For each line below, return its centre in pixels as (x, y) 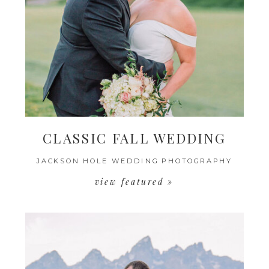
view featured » (134, 181)
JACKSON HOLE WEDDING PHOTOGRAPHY (134, 161)
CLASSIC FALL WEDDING (134, 138)
